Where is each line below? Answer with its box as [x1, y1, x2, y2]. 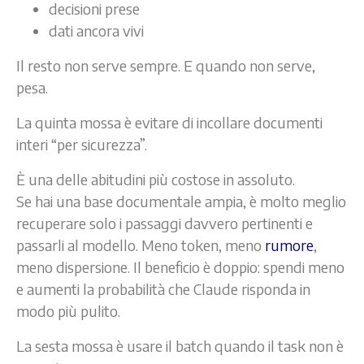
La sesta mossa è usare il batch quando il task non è [16, 336, 344, 355]
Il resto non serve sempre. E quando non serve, [16, 55, 315, 75]
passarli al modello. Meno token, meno [16, 235, 265, 254]
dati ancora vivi [49, 20, 144, 40]
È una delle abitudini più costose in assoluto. [16, 169, 295, 188]
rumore [265, 235, 314, 254]
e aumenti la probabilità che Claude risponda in [16, 279, 310, 298]
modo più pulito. [16, 301, 120, 320]
